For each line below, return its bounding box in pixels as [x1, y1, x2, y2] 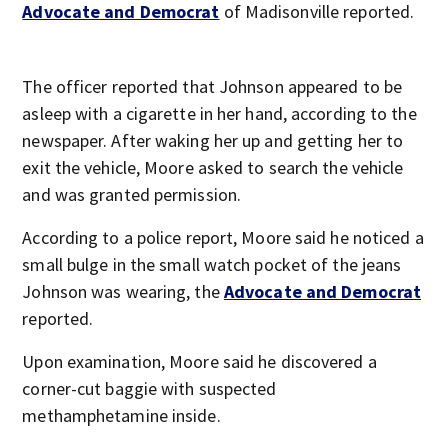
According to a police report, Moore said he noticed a [22, 226, 424, 249]
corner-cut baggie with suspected [22, 377, 277, 400]
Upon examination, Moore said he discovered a [22, 350, 377, 373]
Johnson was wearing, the [22, 280, 224, 303]
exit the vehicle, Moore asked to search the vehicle [22, 156, 404, 179]
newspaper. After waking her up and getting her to [22, 129, 404, 152]
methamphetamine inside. [22, 404, 221, 427]
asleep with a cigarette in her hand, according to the [22, 102, 417, 125]
